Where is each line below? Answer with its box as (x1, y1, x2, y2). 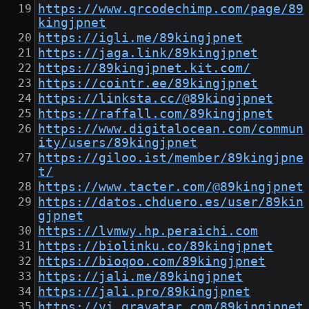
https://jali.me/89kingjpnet (38, 270, 243, 284)
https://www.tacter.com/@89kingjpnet (38, 180, 304, 195)
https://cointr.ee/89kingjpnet (38, 77, 259, 91)
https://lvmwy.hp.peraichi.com (38, 224, 259, 239)
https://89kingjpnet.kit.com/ (38, 61, 251, 76)
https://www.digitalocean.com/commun (38, 122, 304, 137)
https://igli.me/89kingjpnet (38, 31, 243, 46)
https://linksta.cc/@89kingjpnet (38, 92, 274, 106)
